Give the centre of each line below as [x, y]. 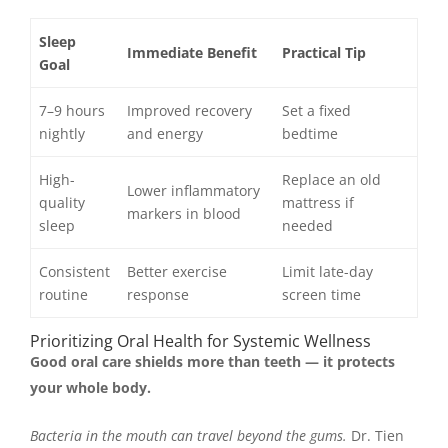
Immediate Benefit [192, 52]
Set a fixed [317, 110]
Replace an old [332, 179]
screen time [322, 294]
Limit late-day [328, 271]
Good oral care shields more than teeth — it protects [212, 361]
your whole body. [90, 387]
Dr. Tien [375, 435]
